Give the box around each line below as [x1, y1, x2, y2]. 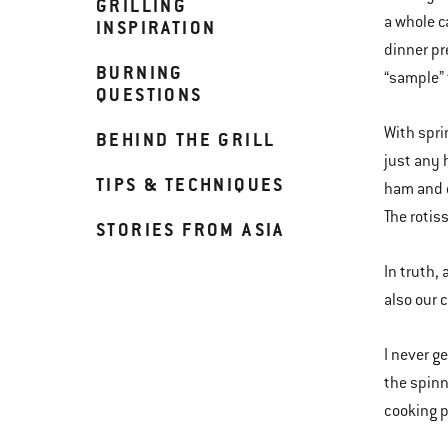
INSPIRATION [96, 16, 217, 39]
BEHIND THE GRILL [96, 128, 276, 151]
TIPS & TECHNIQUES [96, 173, 285, 196]
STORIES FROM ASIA [96, 218, 285, 241]
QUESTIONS [96, 83, 203, 106]
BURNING [96, 61, 184, 84]
